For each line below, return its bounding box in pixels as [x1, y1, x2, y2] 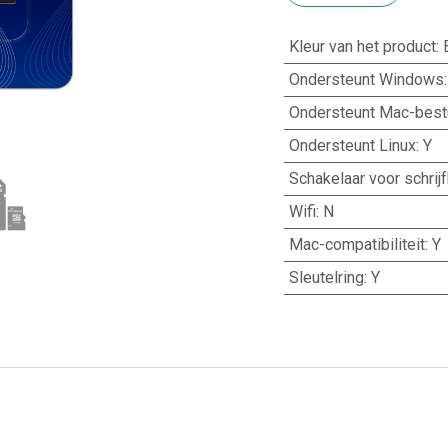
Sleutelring [288, 268, 364, 288]
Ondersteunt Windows [288, 70, 444, 90]
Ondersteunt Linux [288, 136, 416, 156]
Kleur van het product [288, 37, 436, 57]
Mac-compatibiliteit [288, 235, 425, 255]
